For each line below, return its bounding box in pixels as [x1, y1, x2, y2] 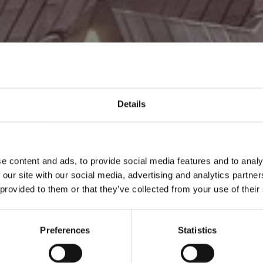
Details [117, 99, 146, 109]
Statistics [178, 225, 217, 235]
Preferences [40, 225, 90, 235]
